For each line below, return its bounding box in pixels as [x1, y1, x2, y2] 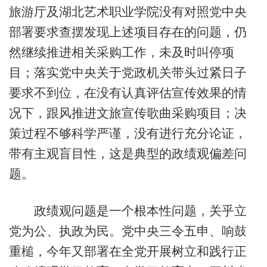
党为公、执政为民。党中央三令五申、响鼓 [8, 223, 247, 238]
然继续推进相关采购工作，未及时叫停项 [8, 45, 234, 60]
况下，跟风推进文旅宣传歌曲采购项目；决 [8, 106, 247, 120]
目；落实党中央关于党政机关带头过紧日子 [8, 66, 247, 80]
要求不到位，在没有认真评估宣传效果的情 [8, 86, 247, 100]
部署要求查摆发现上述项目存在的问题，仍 [8, 25, 247, 39]
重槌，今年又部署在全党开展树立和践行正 [8, 244, 247, 258]
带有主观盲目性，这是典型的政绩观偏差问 [8, 147, 247, 161]
